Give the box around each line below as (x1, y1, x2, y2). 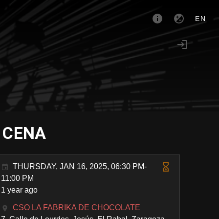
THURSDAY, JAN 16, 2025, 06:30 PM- (13, 162, 147, 171)
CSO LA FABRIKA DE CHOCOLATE (13, 203, 141, 212)
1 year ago (1, 186, 38, 194)
